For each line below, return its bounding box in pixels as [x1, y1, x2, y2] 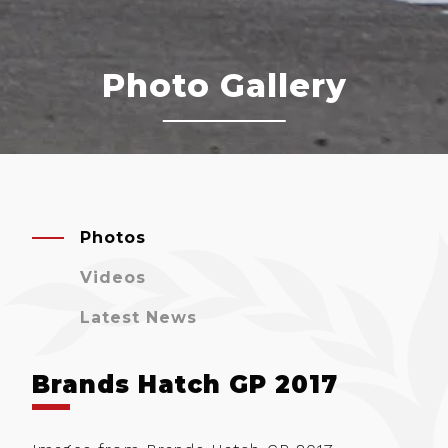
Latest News [80, 308, 197, 328]
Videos [80, 268, 146, 288]
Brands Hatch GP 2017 [32, 370, 338, 400]
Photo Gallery [101, 66, 347, 106]
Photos [80, 228, 146, 248]
